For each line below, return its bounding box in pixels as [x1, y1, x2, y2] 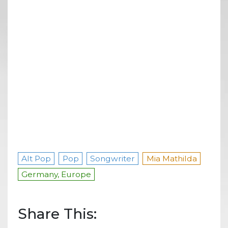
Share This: [18, 205, 97, 222]
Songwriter [90, 153, 135, 163]
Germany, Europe [21, 169, 92, 179]
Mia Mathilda [146, 153, 197, 163]
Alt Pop [21, 153, 51, 163]
